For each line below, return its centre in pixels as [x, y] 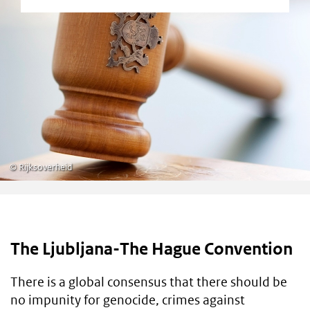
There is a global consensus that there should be [149, 282]
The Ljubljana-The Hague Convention [152, 249]
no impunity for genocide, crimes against [128, 300]
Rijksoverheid [44, 167]
